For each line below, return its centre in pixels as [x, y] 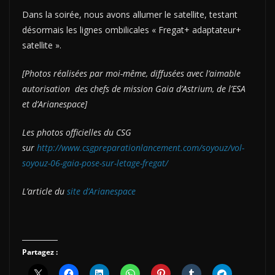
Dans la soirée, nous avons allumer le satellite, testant [130, 14]
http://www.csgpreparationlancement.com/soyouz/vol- [141, 147]
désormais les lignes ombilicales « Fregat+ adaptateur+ [132, 29]
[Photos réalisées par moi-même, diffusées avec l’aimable [131, 73]
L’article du [45, 191]
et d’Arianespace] [55, 104]
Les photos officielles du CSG [77, 132]
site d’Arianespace [101, 191]
